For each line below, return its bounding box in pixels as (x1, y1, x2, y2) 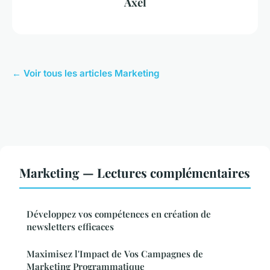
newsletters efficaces (27, 221, 114, 233)
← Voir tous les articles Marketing (12, 67, 160, 80)
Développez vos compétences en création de (27, 208, 211, 221)
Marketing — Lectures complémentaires (19, 164, 250, 181)
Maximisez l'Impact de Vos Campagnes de (27, 248, 203, 260)
